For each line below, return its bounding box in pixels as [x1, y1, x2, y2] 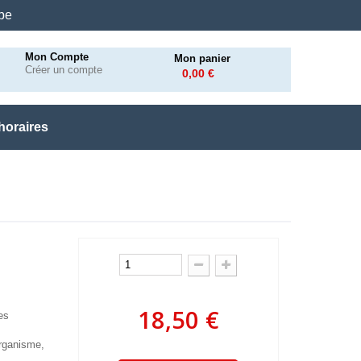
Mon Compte [25, 51, 89, 63]
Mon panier [174, 52, 230, 64]
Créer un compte [25, 64, 103, 76]
